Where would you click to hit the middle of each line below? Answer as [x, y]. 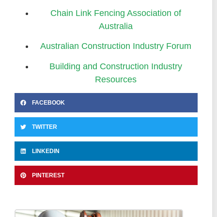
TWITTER [45, 127]
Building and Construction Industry [116, 66]
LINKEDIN [46, 151]
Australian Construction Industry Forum [116, 46]
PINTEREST [48, 175]
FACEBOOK [48, 102]
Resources [116, 79]
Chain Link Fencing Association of [116, 13]
